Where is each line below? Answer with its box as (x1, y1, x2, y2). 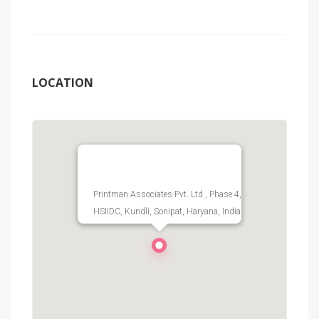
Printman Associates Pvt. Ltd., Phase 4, (93, 189, 241, 199)
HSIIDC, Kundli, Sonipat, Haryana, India (93, 206, 241, 216)
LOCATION (32, 75, 93, 90)
